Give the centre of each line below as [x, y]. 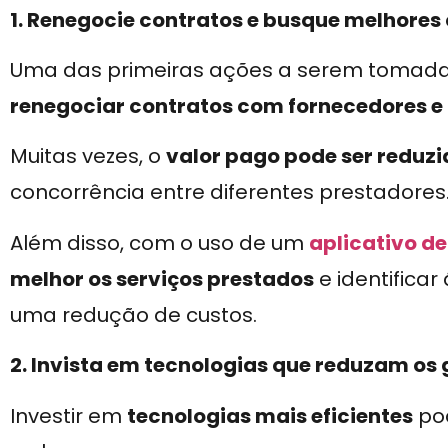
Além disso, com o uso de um [159, 242]
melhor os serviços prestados [162, 278]
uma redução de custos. [133, 314]
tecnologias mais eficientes [270, 415]
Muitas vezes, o [88, 156]
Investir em [68, 415]
